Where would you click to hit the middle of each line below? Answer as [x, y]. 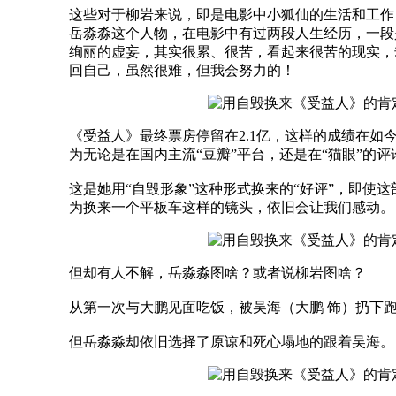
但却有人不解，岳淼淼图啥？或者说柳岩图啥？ [217, 272]
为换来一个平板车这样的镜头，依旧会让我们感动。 [232, 207]
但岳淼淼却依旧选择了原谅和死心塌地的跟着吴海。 [232, 341]
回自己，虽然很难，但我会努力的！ [182, 70]
